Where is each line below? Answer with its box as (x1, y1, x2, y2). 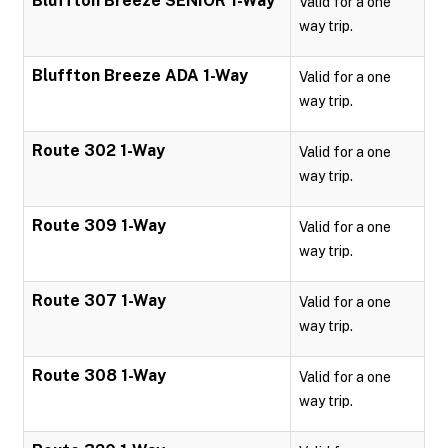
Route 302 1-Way (32, 141, 165, 160)
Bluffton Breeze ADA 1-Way (32, 66, 248, 85)
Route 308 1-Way (32, 366, 166, 385)
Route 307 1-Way (32, 291, 166, 310)
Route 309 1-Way (32, 216, 166, 235)
